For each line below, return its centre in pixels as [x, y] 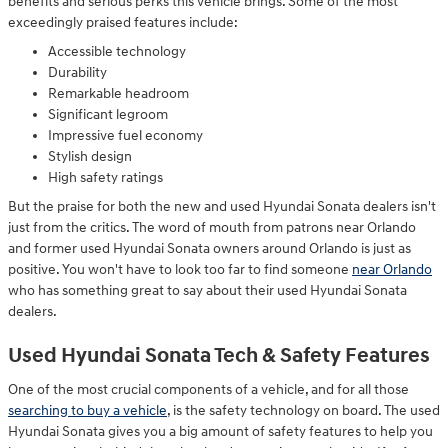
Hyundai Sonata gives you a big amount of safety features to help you [220, 431]
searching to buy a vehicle [87, 410]
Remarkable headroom [118, 93]
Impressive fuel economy [125, 135]
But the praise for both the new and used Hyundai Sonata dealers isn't [222, 206]
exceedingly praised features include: [123, 22]
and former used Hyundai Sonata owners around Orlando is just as [209, 248]
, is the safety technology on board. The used [303, 410]
